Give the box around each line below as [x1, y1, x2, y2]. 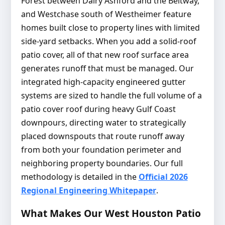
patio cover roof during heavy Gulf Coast [21, 103, 176, 115]
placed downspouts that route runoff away [21, 131, 184, 142]
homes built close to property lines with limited [21, 22, 200, 34]
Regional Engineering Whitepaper [21, 185, 156, 196]
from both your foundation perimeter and [21, 144, 181, 156]
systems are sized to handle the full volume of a [21, 90, 202, 101]
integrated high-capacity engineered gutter [21, 76, 186, 88]
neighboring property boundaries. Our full [21, 158, 183, 169]
